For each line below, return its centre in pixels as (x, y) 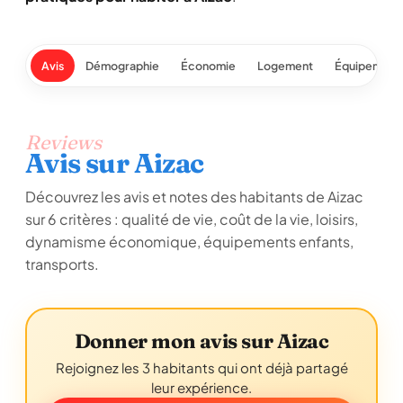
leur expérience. (201, 387)
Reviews (63, 142)
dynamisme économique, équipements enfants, (189, 242)
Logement (285, 66)
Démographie (122, 66)
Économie (208, 66)
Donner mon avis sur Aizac (201, 341)
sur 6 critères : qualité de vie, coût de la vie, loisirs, (192, 219)
